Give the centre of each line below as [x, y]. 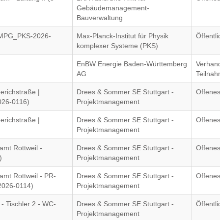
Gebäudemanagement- [113, 8]
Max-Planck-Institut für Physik [123, 36]
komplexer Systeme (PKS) [118, 46]
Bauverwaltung [100, 18]
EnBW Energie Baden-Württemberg [132, 64]
